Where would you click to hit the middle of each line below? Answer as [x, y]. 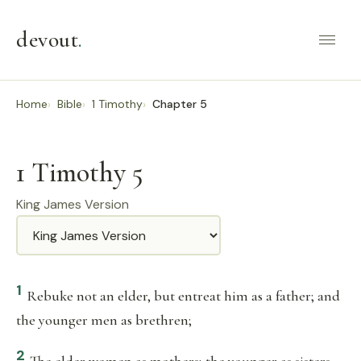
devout [47, 39]
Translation [53, 226]
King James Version [73, 204]
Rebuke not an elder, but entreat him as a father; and [183, 296]
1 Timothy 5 [80, 173]
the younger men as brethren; [104, 320]
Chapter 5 [180, 104]
